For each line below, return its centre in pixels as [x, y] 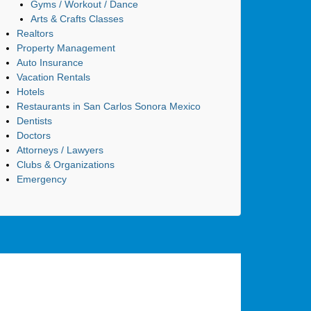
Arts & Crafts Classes [77, 18]
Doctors [33, 135]
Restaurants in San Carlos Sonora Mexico [108, 106]
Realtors [35, 33]
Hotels [30, 91]
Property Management [66, 48]
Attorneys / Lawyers [60, 150]
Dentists [34, 120]
